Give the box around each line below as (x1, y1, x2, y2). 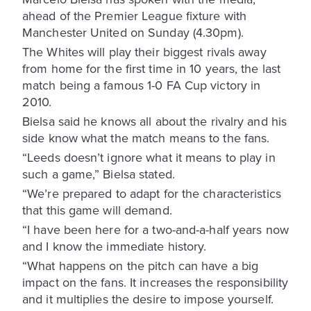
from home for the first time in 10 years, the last (22, 59, 281, 77)
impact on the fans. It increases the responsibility (22, 273, 289, 291)
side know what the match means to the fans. (22, 128, 270, 146)
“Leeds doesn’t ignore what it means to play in (22, 148, 276, 166)
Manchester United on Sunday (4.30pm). (22, 23, 244, 41)
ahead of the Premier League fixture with (22, 6, 247, 24)
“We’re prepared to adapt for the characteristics (22, 184, 281, 202)
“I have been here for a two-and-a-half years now (22, 220, 289, 238)
